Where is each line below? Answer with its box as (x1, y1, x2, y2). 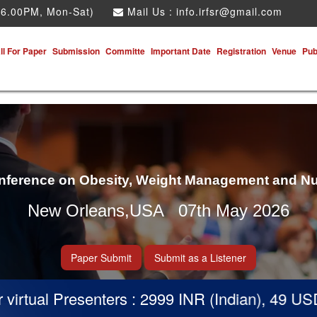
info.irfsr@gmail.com (176, 4, 282, 18)
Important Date (151, 45, 211, 57)
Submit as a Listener (154, 250, 246, 265)
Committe (105, 45, 145, 57)
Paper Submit (71, 250, 132, 265)
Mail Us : (124, 4, 176, 18)
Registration (217, 45, 266, 57)
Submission (52, 45, 100, 57)
